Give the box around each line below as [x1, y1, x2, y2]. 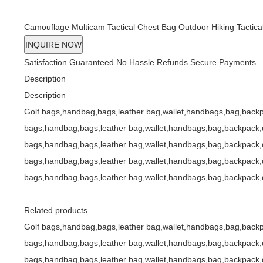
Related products [24, 205, 87, 215]
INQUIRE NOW [25, 40, 82, 50]
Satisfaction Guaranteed [24, 58, 114, 68]
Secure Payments [190, 58, 256, 68]
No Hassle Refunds [116, 58, 188, 68]
